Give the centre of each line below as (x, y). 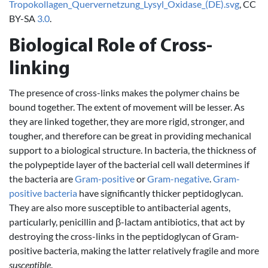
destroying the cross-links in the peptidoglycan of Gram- (124, 236)
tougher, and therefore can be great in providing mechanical (130, 135)
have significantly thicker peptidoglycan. (160, 193)
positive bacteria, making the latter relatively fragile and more (134, 250)
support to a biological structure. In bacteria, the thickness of (133, 150)
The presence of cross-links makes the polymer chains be (124, 92)
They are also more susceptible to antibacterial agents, (120, 207)
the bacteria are (42, 178)
